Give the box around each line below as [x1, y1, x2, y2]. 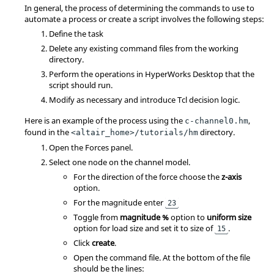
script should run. [49, 80, 113, 91]
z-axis [221, 171, 242, 182]
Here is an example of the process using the [24, 115, 185, 126]
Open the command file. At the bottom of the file [73, 252, 250, 263]
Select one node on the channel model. [49, 157, 190, 168]
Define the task [49, 28, 103, 39]
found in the [24, 127, 71, 138]
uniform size [207, 212, 251, 223]
